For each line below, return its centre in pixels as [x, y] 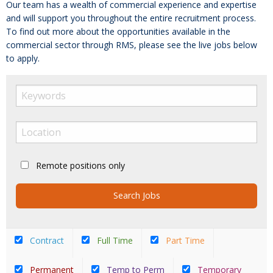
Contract [46, 240]
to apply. [23, 58]
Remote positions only [80, 166]
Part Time [184, 240]
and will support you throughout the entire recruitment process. [131, 18]
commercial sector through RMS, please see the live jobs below [132, 45]
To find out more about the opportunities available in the [118, 32]
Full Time [114, 240]
